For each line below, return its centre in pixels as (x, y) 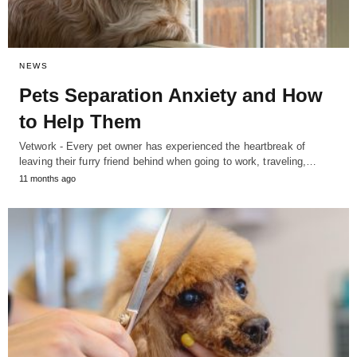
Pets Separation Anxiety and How (171, 96)
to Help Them (80, 122)
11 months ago (47, 179)
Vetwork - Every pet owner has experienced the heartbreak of (162, 147)
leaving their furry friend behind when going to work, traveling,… (168, 162)
